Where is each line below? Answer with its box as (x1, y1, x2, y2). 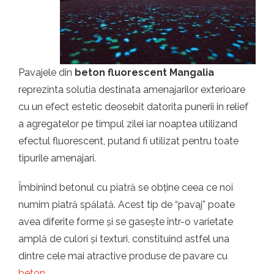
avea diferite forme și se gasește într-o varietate (18, 216, 233, 228)
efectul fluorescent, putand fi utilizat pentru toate (18, 135, 239, 147)
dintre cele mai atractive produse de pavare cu (18, 250, 228, 262)
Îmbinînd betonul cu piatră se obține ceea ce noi (18, 182, 233, 193)
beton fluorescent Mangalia (75, 67, 214, 78)
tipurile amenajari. (18, 152, 96, 164)
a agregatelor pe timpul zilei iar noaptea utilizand (18, 118, 237, 130)
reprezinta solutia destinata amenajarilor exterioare (18, 84, 245, 95)
